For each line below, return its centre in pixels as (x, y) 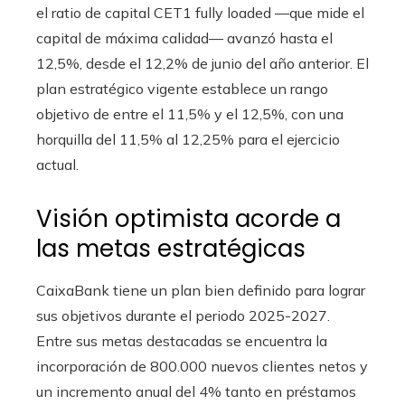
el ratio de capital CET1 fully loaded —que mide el (200, 12)
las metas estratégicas (171, 248)
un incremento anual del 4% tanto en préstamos (196, 391)
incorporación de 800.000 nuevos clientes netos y (202, 366)
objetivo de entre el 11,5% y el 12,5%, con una (190, 113)
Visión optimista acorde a (188, 218)
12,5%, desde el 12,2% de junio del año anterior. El (202, 63)
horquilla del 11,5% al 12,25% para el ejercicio (188, 139)
